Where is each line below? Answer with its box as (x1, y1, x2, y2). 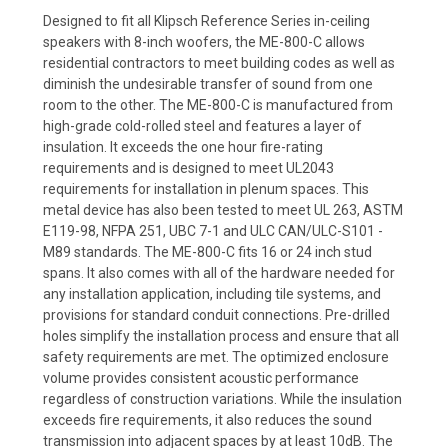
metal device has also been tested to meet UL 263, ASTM (43, 201, 403, 218)
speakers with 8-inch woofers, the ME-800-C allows (43, 33, 365, 50)
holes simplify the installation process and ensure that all (43, 327, 399, 344)
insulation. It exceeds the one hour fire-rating (43, 138, 323, 155)
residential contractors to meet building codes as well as (43, 54, 395, 71)
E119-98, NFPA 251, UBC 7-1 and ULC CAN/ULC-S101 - (43, 222, 383, 239)
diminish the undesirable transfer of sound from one (43, 75, 373, 92)
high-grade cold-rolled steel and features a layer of (43, 117, 362, 134)
